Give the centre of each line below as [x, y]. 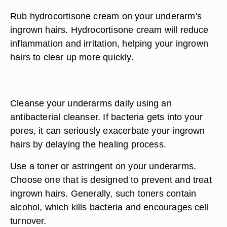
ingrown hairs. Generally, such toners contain [103, 193]
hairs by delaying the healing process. [88, 144]
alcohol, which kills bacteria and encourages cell [110, 207]
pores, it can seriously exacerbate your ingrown [108, 130]
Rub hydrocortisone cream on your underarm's [106, 16]
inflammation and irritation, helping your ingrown [109, 43]
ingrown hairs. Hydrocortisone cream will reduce [109, 30]
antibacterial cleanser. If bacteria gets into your [107, 117]
